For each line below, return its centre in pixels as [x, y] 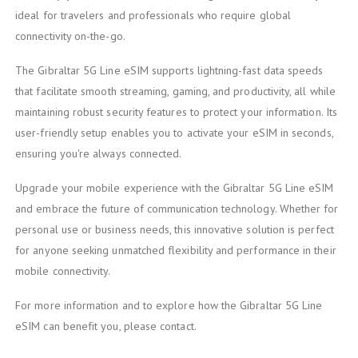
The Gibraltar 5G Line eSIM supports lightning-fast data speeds [169, 70]
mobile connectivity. [64, 270]
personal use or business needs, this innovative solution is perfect [175, 229]
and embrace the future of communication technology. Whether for [177, 208]
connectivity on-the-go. [70, 36]
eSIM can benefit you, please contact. [106, 326]
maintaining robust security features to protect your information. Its [176, 111]
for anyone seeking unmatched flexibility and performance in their [176, 250]
